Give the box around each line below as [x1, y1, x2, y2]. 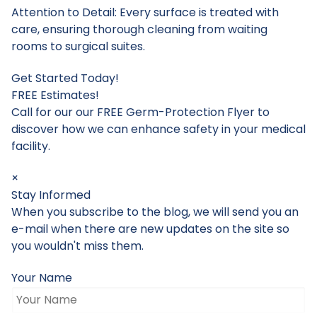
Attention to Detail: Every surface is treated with [11, 4, 279, 21]
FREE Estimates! [11, 87, 99, 103]
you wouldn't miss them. [11, 237, 144, 254]
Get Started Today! [11, 70, 119, 86]
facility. [11, 138, 50, 154]
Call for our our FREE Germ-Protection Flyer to [11, 104, 270, 120]
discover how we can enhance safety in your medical [11, 121, 306, 137]
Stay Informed [11, 186, 91, 203]
